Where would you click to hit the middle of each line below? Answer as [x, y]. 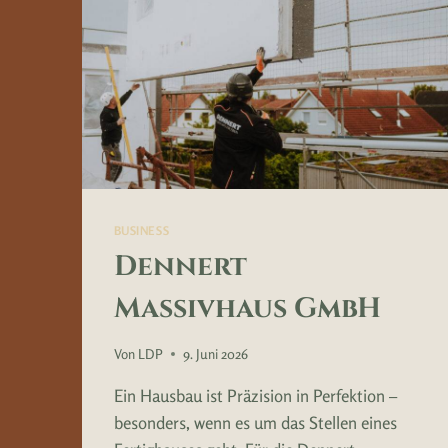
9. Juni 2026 [215, 353]
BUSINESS [141, 231]
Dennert [180, 267]
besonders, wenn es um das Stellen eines [255, 422]
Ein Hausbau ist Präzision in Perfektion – [255, 395]
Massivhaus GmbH [247, 309]
